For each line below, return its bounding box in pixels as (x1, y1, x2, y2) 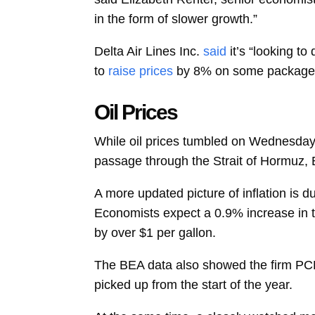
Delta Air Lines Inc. (94, 44, 200, 59)
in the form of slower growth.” (94, 12, 258, 27)
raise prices (108, 64, 174, 79)
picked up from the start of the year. (94, 278, 293, 292)
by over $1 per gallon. (94, 226, 217, 240)
